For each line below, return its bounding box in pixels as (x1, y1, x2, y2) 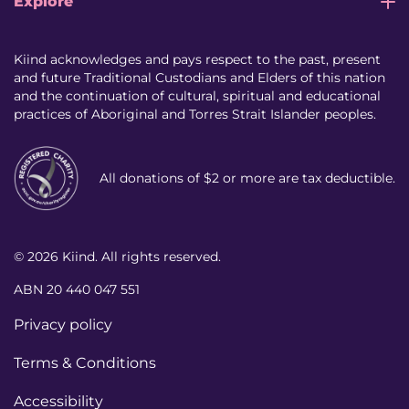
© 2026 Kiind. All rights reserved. (14, 248, 221, 266)
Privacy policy (14, 316, 112, 334)
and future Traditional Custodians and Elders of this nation (14, 69, 385, 87)
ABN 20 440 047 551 (14, 281, 140, 299)
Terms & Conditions (14, 354, 156, 372)
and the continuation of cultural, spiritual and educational (14, 88, 381, 105)
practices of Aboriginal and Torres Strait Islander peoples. (14, 106, 376, 123)
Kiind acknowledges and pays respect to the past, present (14, 51, 381, 68)
